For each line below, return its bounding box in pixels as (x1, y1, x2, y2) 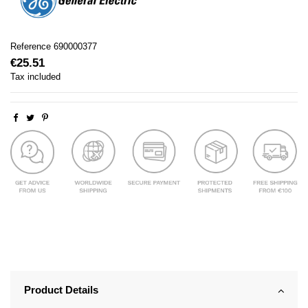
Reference (10, 41, 51, 52)
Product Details (23, 285, 98, 296)
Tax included (10, 71, 60, 82)
